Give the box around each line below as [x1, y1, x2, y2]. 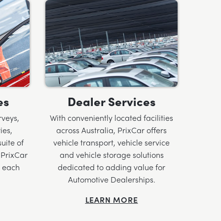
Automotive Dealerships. [68, 174, 155, 185]
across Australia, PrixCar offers [56, 124, 167, 136]
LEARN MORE [85, 194, 138, 206]
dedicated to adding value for [58, 161, 165, 173]
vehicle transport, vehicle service [53, 137, 170, 148]
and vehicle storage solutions [59, 149, 164, 161]
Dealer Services [68, 93, 155, 110]
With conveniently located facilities [50, 112, 173, 124]
